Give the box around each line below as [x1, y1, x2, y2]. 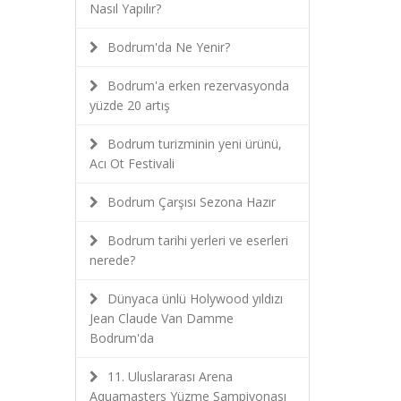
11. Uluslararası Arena [107, 368, 233, 385]
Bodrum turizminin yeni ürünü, [107, 135, 282, 152]
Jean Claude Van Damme [89, 310, 234, 327]
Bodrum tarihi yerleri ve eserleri [107, 232, 288, 249]
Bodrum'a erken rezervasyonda [107, 77, 289, 94]
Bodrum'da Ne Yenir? [107, 38, 230, 55]
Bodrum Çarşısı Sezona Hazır [107, 193, 276, 210]
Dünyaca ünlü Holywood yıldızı [107, 290, 283, 307]
